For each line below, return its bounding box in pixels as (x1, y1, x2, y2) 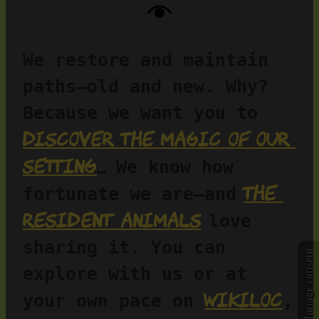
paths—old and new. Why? (23, 76, 268, 98)
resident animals (23, 208, 202, 233)
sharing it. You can (23, 237, 226, 258)
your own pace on (23, 291, 204, 312)
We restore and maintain (23, 50, 268, 71)
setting (23, 154, 97, 179)
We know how (105, 157, 234, 178)
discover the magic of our (23, 127, 290, 152)
